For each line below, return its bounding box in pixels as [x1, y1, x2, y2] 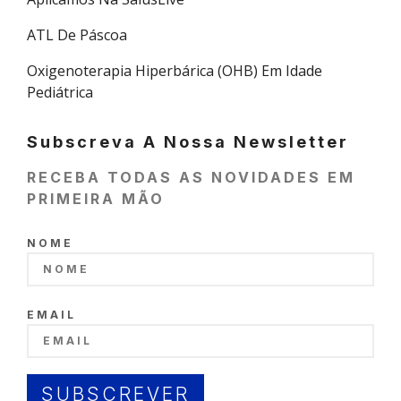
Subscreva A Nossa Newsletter [27, 132, 349, 152]
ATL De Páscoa [27, 25, 127, 46]
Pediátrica [27, 82, 93, 103]
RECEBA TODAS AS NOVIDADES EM [27, 168, 355, 187]
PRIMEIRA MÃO [27, 190, 165, 209]
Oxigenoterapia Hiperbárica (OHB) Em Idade [27, 61, 322, 81]
